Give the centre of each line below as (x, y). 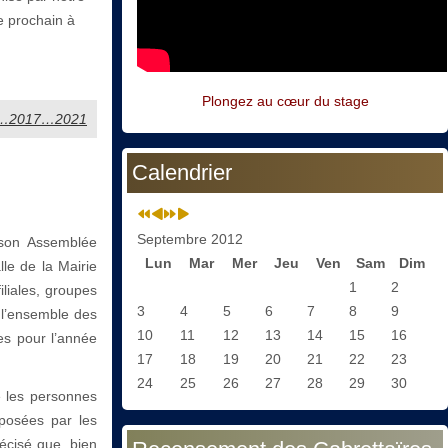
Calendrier (182, 173)
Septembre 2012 (190, 239)
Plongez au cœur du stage (285, 101)
